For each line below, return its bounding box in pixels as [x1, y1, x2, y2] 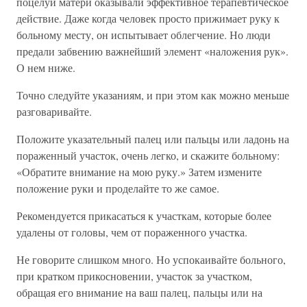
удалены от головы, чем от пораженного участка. [16, 225, 247, 239]
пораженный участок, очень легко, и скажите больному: [16, 148, 280, 162]
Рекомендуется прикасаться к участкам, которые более [16, 208, 271, 223]
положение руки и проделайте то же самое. [16, 181, 219, 195]
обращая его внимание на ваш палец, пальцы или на [16, 285, 262, 299]
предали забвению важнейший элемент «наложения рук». [16, 44, 288, 58]
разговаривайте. [16, 104, 92, 119]
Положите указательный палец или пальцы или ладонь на [16, 132, 289, 146]
